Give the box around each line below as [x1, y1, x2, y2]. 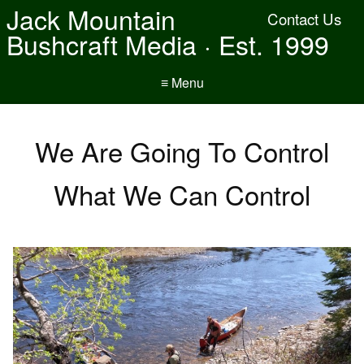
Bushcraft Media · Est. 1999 [6, 25, 329, 63]
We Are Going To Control [35, 132, 329, 170]
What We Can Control [54, 175, 310, 213]
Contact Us [267, 8, 341, 29]
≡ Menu [160, 73, 204, 92]
